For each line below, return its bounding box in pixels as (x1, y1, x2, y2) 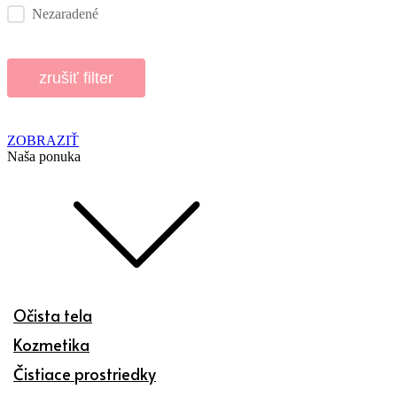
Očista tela (13, 303, 92, 326)
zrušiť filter (39, 68, 113, 87)
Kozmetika (13, 332, 90, 355)
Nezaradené (32, 5, 98, 21)
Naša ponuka (7, 148, 81, 164)
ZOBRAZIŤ (7, 132, 79, 148)
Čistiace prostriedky (13, 362, 156, 385)
